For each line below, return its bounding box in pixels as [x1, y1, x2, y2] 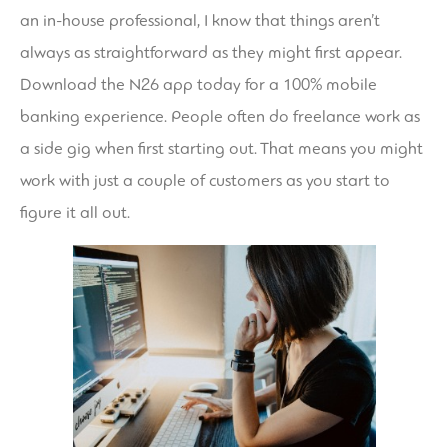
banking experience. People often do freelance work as [20, 105, 420, 127]
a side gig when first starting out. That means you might [20, 137, 423, 159]
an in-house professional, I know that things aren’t [20, 9, 380, 31]
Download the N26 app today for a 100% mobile [20, 73, 377, 95]
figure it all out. [20, 201, 130, 223]
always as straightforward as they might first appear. [20, 41, 402, 63]
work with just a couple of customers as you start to [20, 169, 390, 191]
